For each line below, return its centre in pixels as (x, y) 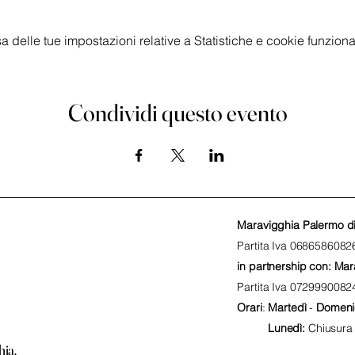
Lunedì (285, 328)
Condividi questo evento (177, 113)
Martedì (287, 307)
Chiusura (330, 328)
